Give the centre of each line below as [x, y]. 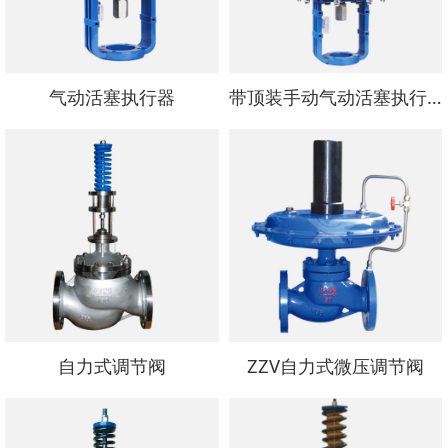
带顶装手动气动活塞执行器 [434, 96]
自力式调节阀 [111, 366]
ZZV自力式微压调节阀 [335, 366]
